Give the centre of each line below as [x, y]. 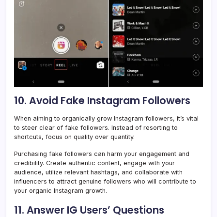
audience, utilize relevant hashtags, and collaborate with [98, 172]
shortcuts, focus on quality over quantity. [75, 137]
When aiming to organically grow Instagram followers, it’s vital [106, 118]
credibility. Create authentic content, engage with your [94, 163]
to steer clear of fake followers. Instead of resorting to [96, 127]
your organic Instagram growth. [61, 190]
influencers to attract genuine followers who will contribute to [105, 181]
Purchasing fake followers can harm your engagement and [102, 154]
